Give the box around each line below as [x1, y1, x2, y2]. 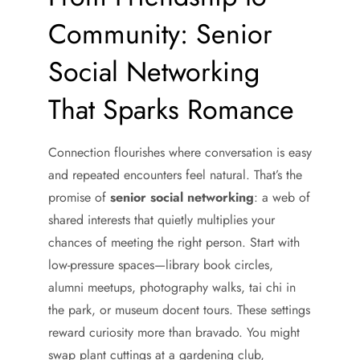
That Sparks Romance [48, 90, 294, 129]
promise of [48, 188, 110, 207]
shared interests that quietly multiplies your [48, 211, 275, 229]
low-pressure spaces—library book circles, [48, 256, 273, 274]
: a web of [254, 188, 310, 207]
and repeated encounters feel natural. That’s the [48, 166, 302, 184]
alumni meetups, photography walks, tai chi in [48, 278, 296, 297]
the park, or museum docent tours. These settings [48, 301, 310, 319]
